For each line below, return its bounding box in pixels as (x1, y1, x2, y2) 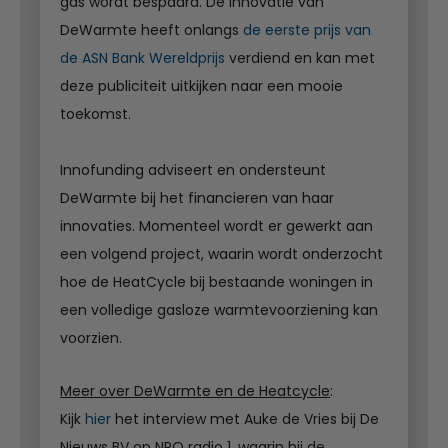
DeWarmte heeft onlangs (60, 20, 243, 41)
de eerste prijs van (243, 20, 371, 41)
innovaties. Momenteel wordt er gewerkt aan (60, 216, 373, 237)
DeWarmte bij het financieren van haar (60, 188, 334, 209)
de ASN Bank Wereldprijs (60, 48, 225, 69)
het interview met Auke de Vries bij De (111, 409, 379, 430)
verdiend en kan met (225, 48, 375, 69)
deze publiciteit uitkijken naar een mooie (60, 76, 343, 97)
